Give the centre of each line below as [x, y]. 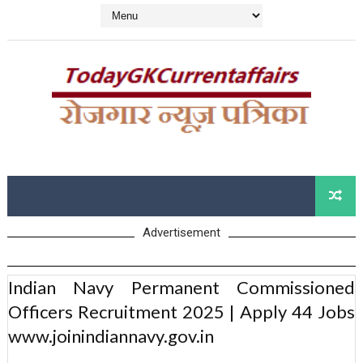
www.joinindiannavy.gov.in [111, 336]
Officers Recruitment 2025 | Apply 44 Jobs [181, 312]
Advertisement [181, 233]
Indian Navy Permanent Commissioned [181, 288]
